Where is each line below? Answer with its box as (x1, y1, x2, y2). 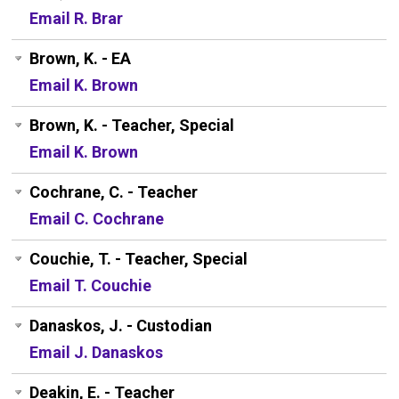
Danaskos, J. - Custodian (29, 316, 213, 336)
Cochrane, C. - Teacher (29, 183, 199, 202)
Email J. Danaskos (29, 343, 164, 362)
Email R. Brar (29, 9, 124, 28)
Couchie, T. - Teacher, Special (29, 249, 248, 269)
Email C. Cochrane (29, 209, 165, 229)
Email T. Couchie (29, 276, 152, 296)
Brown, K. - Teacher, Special (29, 116, 235, 135)
